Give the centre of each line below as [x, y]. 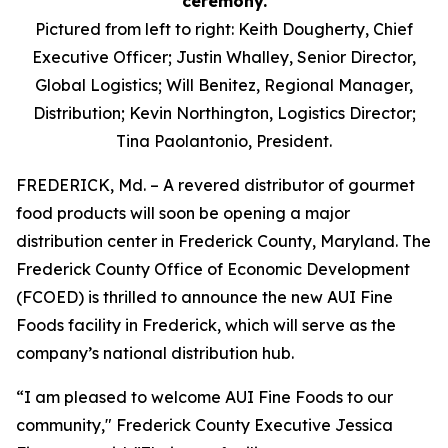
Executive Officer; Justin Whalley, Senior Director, [224, 57]
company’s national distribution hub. [157, 353]
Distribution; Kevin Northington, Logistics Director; [224, 113]
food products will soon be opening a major [183, 213]
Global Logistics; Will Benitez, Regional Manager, [224, 85]
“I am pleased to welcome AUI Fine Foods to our [204, 397]
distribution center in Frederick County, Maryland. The [223, 241]
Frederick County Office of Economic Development [213, 269]
